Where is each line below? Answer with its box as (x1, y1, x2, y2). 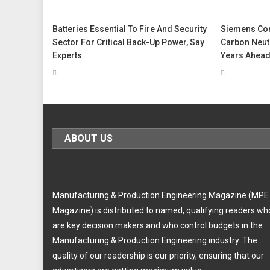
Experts (52, 50, 83, 60)
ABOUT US (64, 132, 113, 144)
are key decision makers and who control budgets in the (52, 220, 263, 230)
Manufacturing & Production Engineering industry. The (52, 235, 258, 245)
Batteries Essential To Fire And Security (52, 24, 207, 34)
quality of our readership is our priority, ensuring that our (52, 250, 265, 260)
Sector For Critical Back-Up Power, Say (52, 37, 205, 47)
